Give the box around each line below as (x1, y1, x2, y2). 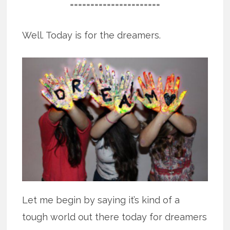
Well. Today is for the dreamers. (22, 29, 161, 41)
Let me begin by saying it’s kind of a (22, 194, 180, 205)
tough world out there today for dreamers (22, 211, 207, 222)
